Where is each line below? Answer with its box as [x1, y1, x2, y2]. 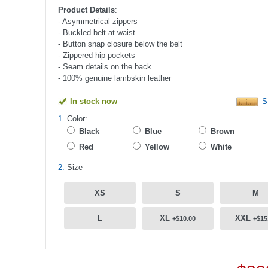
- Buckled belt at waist [58, 28, 135, 38]
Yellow [145, 142, 169, 152]
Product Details [58, 5, 115, 15]
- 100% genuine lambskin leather [58, 74, 171, 83]
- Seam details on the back [58, 62, 151, 72]
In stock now [70, 97, 117, 106]
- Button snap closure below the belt [58, 39, 182, 49]
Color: [65, 114, 87, 124]
